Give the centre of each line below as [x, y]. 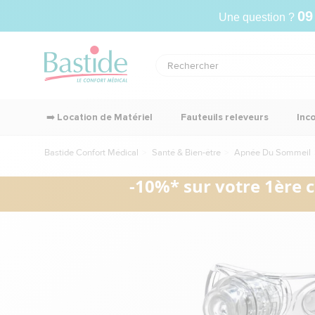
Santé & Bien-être [186, 153]
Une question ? [258, 17]
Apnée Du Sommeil [272, 153]
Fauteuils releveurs [225, 117]
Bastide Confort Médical [91, 153]
